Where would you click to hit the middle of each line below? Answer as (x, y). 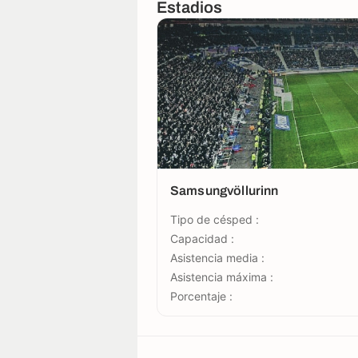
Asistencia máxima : (222, 277)
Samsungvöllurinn (225, 191)
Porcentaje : (201, 296)
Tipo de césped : (215, 219)
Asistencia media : (217, 258)
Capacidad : (202, 239)
